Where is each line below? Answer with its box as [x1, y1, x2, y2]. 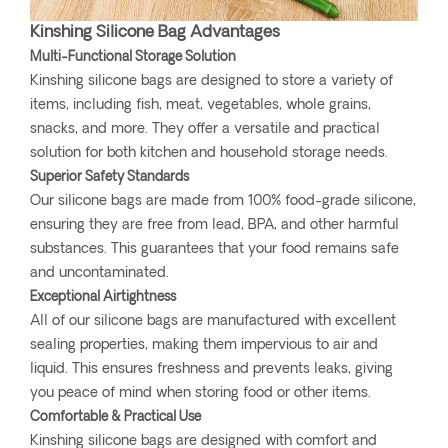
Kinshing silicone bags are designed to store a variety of [30, 74, 393, 90]
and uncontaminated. [30, 266, 169, 282]
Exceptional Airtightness [30, 291, 176, 305]
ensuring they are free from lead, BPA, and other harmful [30, 218, 399, 234]
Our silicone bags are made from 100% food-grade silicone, [30, 194, 416, 210]
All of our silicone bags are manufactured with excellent [30, 314, 396, 330]
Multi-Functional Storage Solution [30, 51, 236, 65]
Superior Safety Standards [30, 171, 189, 185]
